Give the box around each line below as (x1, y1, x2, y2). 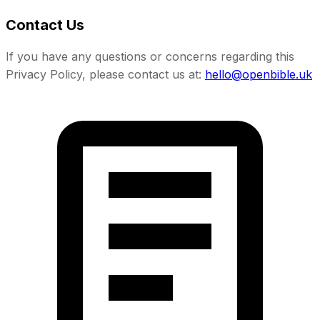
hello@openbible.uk (205, 66, 312, 81)
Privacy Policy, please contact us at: (6, 66, 201, 81)
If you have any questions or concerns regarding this (6, 49, 294, 64)
